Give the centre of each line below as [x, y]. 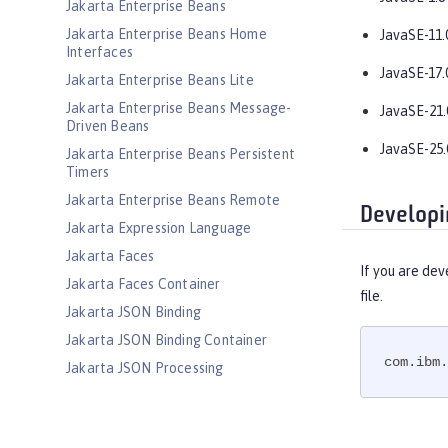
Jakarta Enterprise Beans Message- [179, 108]
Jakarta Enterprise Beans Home [166, 34]
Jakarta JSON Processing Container [178, 396]
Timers [88, 172]
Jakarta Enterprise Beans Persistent [180, 154]
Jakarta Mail [106, 424]
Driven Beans [108, 126]
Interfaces [99, 52]
